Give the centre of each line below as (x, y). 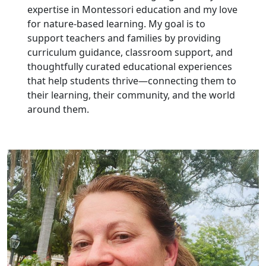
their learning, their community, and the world (131, 95)
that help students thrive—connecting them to (132, 80)
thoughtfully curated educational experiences (129, 66)
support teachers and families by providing (124, 38)
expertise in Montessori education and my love (132, 9)
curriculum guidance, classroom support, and (130, 52)
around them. (58, 109)
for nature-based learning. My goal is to (116, 23)
